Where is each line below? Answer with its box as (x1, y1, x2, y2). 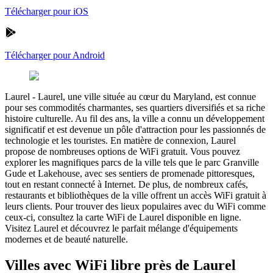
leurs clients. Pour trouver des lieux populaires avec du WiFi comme (5, 200, 266, 211)
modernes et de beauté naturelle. (5, 233, 128, 244)
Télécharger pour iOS (5, 5, 88, 16)
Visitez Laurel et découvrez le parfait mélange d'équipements (5, 222, 238, 233)
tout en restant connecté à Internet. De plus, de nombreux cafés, (5, 179, 248, 190)
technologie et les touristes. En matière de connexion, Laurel (5, 135, 236, 146)
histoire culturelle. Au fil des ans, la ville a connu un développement (5, 113, 264, 124)
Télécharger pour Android (5, 49, 105, 60)
